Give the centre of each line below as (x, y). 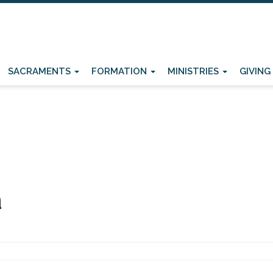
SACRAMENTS (41, 71)
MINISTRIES (194, 71)
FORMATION (120, 71)
